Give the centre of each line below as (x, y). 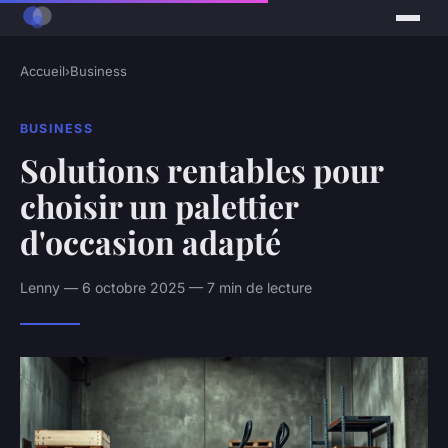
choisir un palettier (159, 205)
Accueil (42, 71)
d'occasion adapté (150, 241)
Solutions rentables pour (201, 169)
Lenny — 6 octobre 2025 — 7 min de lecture (166, 287)
